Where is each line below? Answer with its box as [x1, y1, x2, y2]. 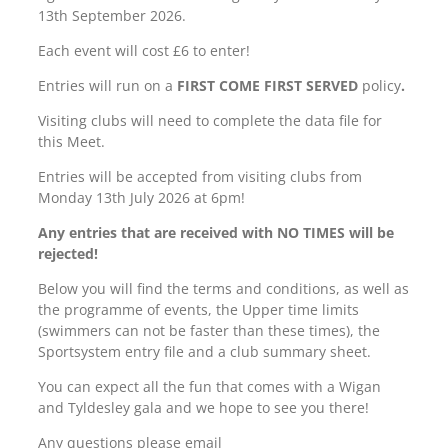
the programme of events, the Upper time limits [38, 300, 359, 319]
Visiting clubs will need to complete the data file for [38, 111, 382, 130]
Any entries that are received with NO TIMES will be [38, 223, 394, 242]
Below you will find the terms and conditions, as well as [38, 279, 409, 298]
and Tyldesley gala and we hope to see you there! [38, 398, 369, 417]
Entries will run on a [38, 76, 177, 95]
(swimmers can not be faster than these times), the [38, 321, 380, 340]
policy [362, 76, 401, 95]
